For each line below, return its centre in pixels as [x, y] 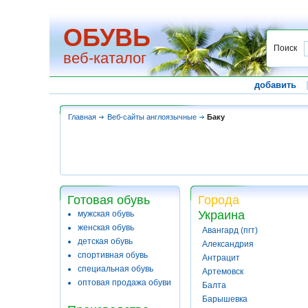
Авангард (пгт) [230, 230]
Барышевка [225, 299]
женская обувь [106, 228]
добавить [275, 85]
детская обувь [105, 241]
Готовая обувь [109, 200]
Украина [221, 215]
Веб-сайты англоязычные [152, 117]
